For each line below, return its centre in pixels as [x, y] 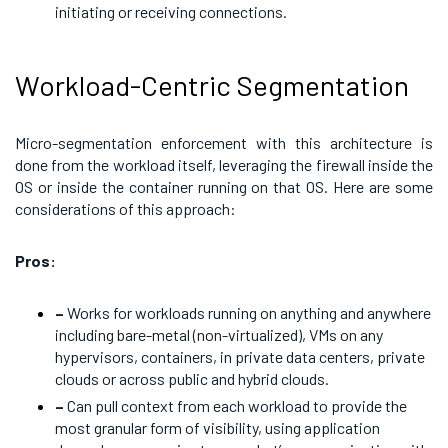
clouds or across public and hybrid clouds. [192, 378]
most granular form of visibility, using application [217, 427]
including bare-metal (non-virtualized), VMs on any [219, 334]
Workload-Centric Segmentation [212, 85]
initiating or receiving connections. [171, 11]
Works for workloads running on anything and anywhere [249, 312]
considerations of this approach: [125, 208]
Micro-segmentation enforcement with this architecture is [224, 142]
